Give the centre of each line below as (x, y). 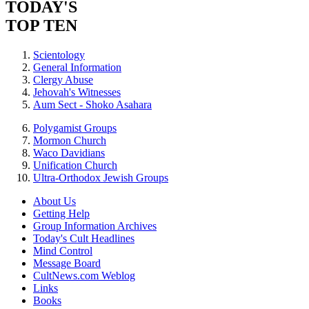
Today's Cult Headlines (84, 238)
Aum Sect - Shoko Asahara (92, 104)
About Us (54, 201)
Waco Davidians (69, 152)
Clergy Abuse (63, 79)
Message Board (67, 263)
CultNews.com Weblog (84, 275)
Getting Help (61, 213)
